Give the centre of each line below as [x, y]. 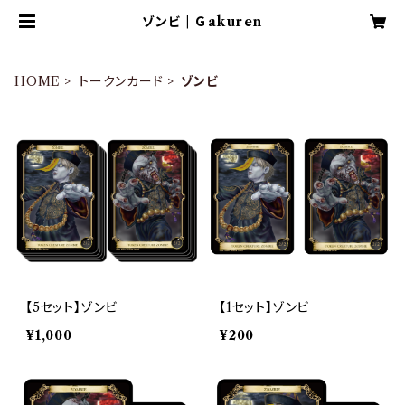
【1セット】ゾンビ [264, 307]
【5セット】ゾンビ [72, 307]
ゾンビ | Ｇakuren [202, 22]
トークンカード [121, 81]
